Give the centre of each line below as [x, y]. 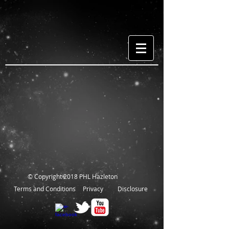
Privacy [93, 189]
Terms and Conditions [45, 189]
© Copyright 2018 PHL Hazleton [73, 176]
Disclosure [133, 189]
